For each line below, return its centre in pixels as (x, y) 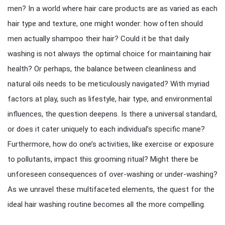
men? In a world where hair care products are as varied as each (113, 9)
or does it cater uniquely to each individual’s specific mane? (106, 129)
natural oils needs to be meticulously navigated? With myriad (108, 84)
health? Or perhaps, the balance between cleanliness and (102, 69)
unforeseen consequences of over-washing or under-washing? (113, 174)
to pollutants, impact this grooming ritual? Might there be (103, 159)
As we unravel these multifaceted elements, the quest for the (111, 189)
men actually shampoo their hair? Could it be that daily (98, 39)
